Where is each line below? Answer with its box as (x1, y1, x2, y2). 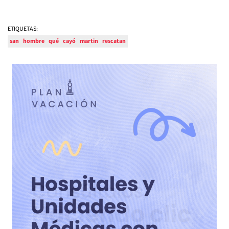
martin (80, 37, 98, 46)
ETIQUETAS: (8, 25, 38, 34)
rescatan (102, 37, 126, 46)
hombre (23, 37, 44, 46)
